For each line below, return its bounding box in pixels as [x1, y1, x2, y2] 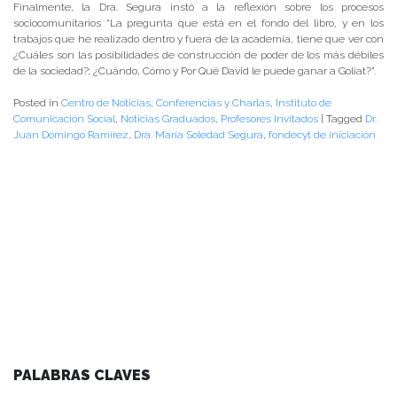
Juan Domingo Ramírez [13, 128, 128, 142]
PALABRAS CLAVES [13, 367, 151, 385]
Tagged [326, 113, 365, 126]
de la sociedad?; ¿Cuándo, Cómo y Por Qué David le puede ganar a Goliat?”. [13, 65, 376, 78]
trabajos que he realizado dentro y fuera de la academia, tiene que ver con [13, 33, 384, 46]
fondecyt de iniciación [269, 128, 376, 142]
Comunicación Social [13, 113, 115, 126]
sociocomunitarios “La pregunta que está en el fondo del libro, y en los [13, 17, 384, 30]
